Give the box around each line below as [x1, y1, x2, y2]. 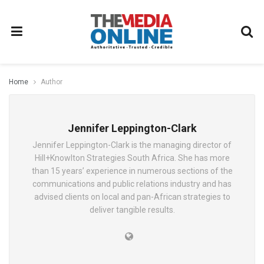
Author [41, 78, 62, 86]
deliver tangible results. [89, 205, 175, 214]
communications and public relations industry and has [32, 179, 232, 189]
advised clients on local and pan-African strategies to [34, 192, 230, 202]
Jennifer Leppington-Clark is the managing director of [32, 140, 232, 150]
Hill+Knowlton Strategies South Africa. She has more [34, 153, 230, 163]
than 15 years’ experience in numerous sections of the [31, 166, 233, 176]
